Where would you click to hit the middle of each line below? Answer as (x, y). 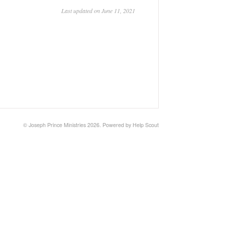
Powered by (118, 125)
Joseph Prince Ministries (57, 125)
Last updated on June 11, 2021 (98, 11)
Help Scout (146, 125)
